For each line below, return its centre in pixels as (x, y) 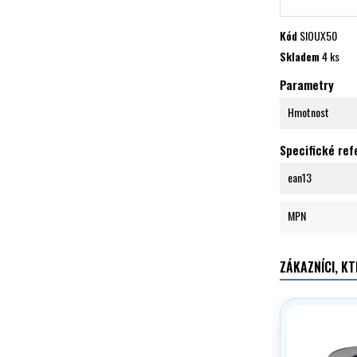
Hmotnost (308, 112)
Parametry (307, 84)
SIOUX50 (318, 35)
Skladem (300, 56)
